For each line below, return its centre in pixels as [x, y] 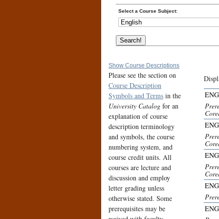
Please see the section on [142, 75]
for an [170, 106]
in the [172, 96]
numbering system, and [141, 147]
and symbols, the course [142, 137]
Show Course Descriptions [144, 66]
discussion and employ [139, 178]
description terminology [142, 127]
